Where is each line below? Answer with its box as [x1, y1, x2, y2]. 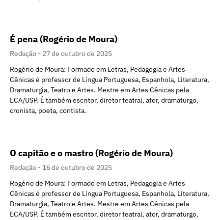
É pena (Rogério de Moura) [10, 33, 117, 45]
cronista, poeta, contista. [10, 106, 86, 115]
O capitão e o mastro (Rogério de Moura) [10, 147, 173, 159]
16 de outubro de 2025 [42, 163, 112, 172]
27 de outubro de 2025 [42, 49, 112, 58]
